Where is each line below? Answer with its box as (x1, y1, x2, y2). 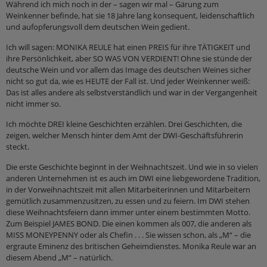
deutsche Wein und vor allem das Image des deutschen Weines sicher (6, 64, 251, 76)
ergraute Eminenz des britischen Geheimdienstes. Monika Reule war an (6, 241, 256, 252)
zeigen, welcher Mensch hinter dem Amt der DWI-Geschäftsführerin (6, 130, 243, 141)
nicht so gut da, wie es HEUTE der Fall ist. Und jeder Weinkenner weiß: (6, 76, 250, 87)
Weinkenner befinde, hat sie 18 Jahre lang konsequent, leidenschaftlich (6, 10, 254, 21)
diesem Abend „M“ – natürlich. (6, 252, 113, 263)
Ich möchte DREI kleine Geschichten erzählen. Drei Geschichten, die (6, 119, 242, 130)
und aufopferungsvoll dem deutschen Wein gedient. (6, 21, 190, 33)
